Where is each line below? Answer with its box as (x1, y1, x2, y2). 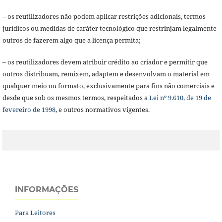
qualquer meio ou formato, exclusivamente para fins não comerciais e (2, 81, 215, 90)
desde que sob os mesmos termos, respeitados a (2, 93, 149, 102)
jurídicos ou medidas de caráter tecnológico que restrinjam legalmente (2, 23, 217, 33)
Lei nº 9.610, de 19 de (149, 93, 211, 102)
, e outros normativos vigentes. (55, 105, 150, 114)
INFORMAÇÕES (15, 184, 78, 194)
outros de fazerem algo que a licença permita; (2, 35, 141, 45)
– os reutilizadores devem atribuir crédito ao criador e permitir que (2, 57, 208, 66)
